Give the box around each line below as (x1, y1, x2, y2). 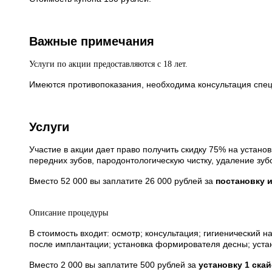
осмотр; (112, 228, 145, 239)
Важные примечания (29, 35, 154, 49)
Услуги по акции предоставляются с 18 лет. (29, 59, 190, 69)
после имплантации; (29, 239, 114, 250)
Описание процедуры (29, 208, 108, 218)
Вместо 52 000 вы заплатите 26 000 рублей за (29, 176, 216, 186)
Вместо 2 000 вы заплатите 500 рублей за (29, 260, 199, 270)
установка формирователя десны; (114, 239, 253, 250)
